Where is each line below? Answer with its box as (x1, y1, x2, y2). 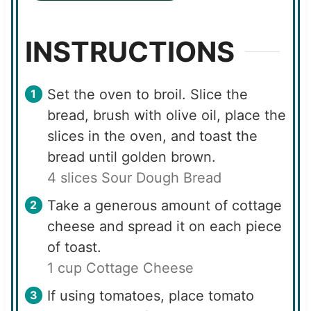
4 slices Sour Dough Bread (47, 169, 221, 186)
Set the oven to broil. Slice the (47, 85, 248, 103)
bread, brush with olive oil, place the (47, 106, 286, 124)
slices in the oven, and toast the (47, 127, 258, 144)
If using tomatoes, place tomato (47, 287, 254, 304)
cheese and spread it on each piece (47, 217, 282, 235)
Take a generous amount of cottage (47, 196, 282, 214)
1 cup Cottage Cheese (47, 259, 194, 276)
